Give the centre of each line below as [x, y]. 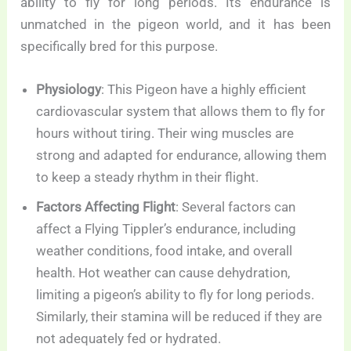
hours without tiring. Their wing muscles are [165, 134]
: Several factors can [236, 207]
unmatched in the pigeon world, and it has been [175, 24]
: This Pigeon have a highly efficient [204, 90]
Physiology [69, 90]
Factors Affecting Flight [106, 207]
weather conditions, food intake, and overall [165, 251]
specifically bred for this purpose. [119, 46]
